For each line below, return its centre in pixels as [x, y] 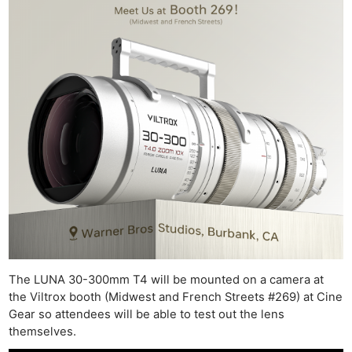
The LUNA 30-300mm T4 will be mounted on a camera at [167, 279]
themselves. [43, 331]
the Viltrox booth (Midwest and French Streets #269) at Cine [176, 297]
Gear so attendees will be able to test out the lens [147, 314]
